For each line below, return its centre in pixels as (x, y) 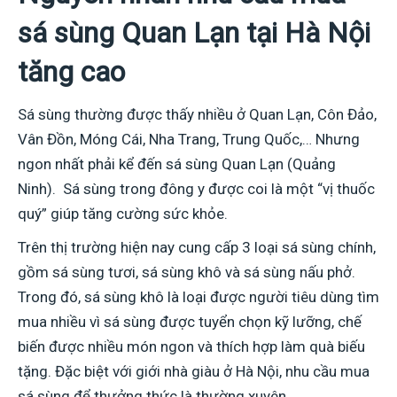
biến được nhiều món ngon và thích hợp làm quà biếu (191, 346)
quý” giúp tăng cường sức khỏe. (125, 213)
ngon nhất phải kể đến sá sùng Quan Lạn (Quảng (177, 163)
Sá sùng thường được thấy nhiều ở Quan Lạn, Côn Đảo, (197, 114)
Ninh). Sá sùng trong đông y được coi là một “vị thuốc (196, 188)
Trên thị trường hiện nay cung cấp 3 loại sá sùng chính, (197, 247)
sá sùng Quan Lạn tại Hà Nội (194, 32)
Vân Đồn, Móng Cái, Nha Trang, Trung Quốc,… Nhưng (189, 139)
